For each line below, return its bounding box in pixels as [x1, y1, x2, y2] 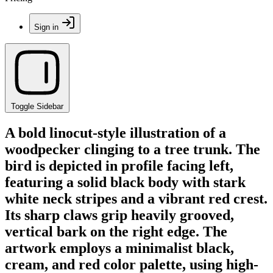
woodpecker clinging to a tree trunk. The [5, 141, 260, 157]
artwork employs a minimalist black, [5, 239, 234, 256]
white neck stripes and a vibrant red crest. [5, 190, 268, 207]
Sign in [34, 23, 58, 32]
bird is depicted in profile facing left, [5, 157, 233, 174]
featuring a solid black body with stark [5, 174, 246, 190]
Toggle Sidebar [11, 102, 63, 111]
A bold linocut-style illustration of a [5, 124, 226, 141]
